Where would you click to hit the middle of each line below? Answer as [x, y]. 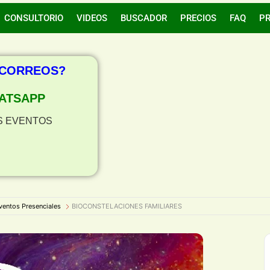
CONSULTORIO [33, 18]
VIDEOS [92, 18]
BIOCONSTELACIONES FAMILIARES [127, 206]
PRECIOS [198, 18]
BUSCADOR [143, 18]
